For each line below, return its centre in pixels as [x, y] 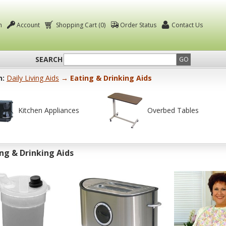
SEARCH [49, 59]
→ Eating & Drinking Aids [105, 78]
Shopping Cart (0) [81, 25]
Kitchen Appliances [49, 110]
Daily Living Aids [33, 78]
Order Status [138, 25]
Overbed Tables [173, 110]
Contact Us [187, 25]
